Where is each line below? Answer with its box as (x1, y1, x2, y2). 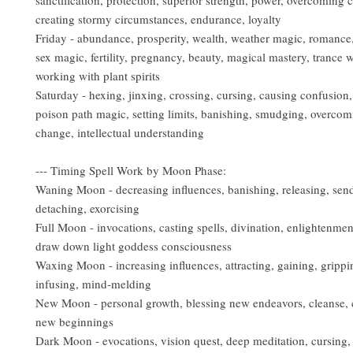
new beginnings (35, 314, 113, 330)
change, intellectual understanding (35, 124, 204, 141)
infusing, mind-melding (35, 276, 151, 292)
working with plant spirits (35, 68, 160, 84)
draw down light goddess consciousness (35, 238, 232, 255)
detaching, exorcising (35, 200, 139, 217)
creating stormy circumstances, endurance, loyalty (35, 11, 281, 28)
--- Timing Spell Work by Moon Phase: (35, 162, 226, 179)
